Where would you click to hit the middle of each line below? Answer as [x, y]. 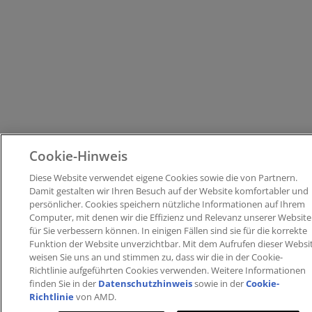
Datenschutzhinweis [146, 283]
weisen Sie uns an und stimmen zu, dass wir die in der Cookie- [156, 257]
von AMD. [95, 297]
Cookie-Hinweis [79, 156]
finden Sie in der [64, 283]
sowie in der [219, 283]
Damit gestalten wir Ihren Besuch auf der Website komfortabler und [169, 191]
